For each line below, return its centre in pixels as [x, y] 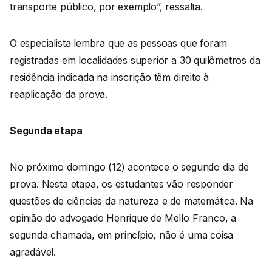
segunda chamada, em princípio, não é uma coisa [122, 235]
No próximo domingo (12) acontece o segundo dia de [129, 167]
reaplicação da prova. [59, 94]
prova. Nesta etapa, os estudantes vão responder [121, 184]
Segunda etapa [46, 131]
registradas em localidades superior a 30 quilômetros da [135, 60]
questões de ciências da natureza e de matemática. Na [132, 201]
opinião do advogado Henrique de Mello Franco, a [123, 218]
